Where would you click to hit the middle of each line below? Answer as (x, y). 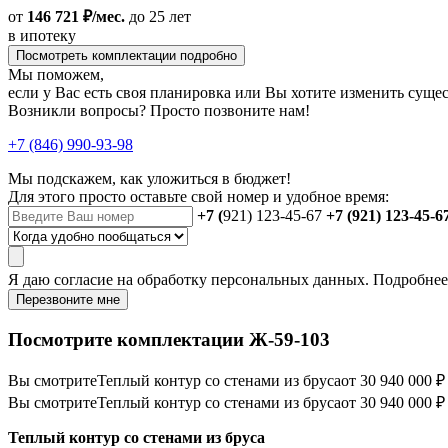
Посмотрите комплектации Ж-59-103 (169, 339)
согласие (83, 279)
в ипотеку (42, 35)
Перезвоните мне (68, 299)
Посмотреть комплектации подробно (126, 55)
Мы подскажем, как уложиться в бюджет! (149, 178)
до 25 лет (158, 16)
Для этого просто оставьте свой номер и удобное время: (198, 196)
